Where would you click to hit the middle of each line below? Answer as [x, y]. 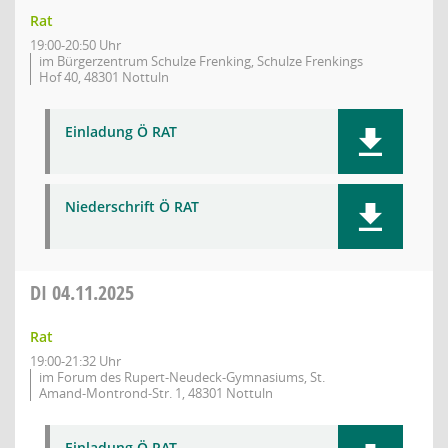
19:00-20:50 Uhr [75, 45]
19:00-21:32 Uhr [75, 361]
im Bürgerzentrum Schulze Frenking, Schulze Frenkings [201, 61]
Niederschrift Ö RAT [132, 206]
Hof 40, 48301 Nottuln [104, 77]
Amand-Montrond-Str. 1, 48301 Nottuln [156, 393]
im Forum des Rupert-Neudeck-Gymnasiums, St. [182, 377]
